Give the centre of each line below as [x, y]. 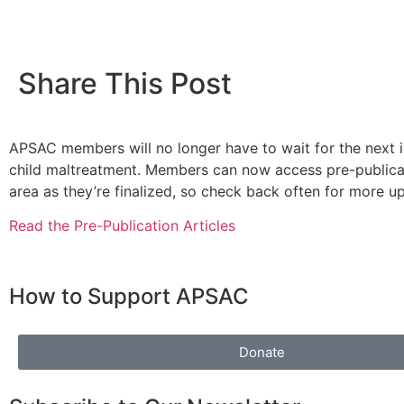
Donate [262, 352]
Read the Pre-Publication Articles [122, 226]
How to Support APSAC [129, 296]
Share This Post [125, 83]
